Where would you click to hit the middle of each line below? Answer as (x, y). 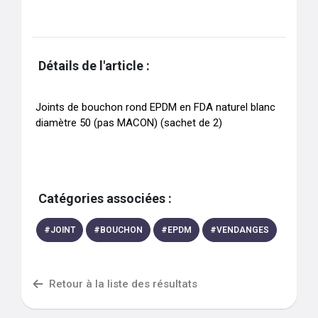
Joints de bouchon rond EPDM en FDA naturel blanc (155, 107)
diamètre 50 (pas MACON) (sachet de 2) (129, 123)
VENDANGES (243, 230)
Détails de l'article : (94, 66)
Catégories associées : (105, 198)
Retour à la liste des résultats (123, 284)
